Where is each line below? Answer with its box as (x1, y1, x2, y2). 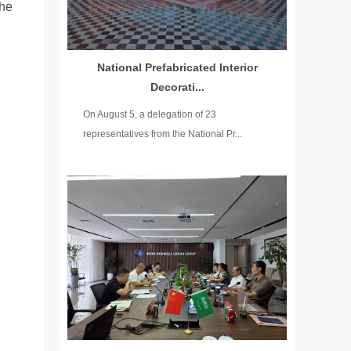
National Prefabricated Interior (96, 61, 258, 74)
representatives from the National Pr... (83, 128, 242, 139)
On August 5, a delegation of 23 (83, 109, 216, 120)
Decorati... (150, 81, 204, 93)
